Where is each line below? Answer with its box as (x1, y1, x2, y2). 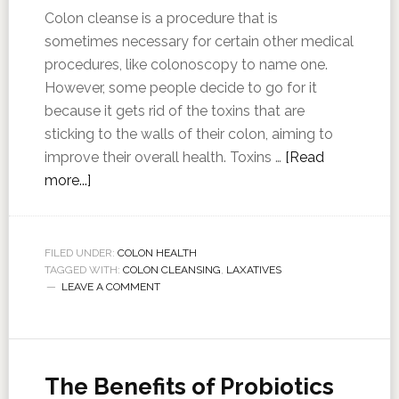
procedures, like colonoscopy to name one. (44, 56, 328, 73)
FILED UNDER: (44, 247, 118, 259)
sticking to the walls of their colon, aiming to (44, 126, 333, 142)
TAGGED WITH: (44, 264, 123, 276)
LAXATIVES (225, 264, 281, 276)
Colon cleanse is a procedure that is (44, 10, 278, 27)
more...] (44, 172, 91, 189)
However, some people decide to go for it (44, 79, 317, 96)
